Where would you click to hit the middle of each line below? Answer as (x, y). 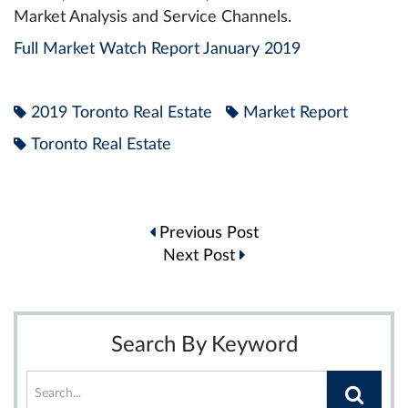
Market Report (296, 113)
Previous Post (207, 234)
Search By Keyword (204, 346)
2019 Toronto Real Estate (122, 113)
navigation (106, 257)
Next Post (201, 256)
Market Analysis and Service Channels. (153, 18)
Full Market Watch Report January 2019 (157, 50)
